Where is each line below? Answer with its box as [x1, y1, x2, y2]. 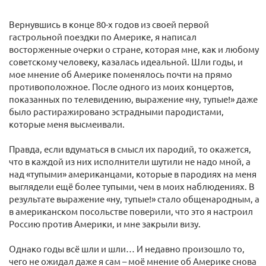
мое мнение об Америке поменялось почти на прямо [9, 68, 232, 80]
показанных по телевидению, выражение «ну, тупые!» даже [9, 93, 258, 104]
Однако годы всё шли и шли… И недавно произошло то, [9, 243, 245, 254]
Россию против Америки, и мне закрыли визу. [9, 218, 201, 229]
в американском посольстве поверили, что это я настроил [9, 205, 253, 217]
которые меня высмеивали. [9, 118, 125, 129]
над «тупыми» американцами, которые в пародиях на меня [9, 168, 256, 179]
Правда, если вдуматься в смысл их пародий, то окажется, [9, 143, 251, 154]
